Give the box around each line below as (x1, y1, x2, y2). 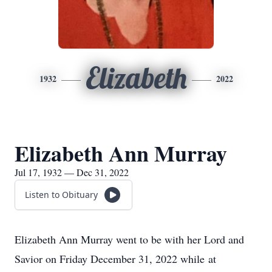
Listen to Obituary (25, 189, 98, 200)
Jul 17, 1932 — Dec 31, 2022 (15, 166, 129, 178)
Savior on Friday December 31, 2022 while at (15, 251, 216, 266)
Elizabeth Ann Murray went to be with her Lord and (15, 232, 244, 246)
